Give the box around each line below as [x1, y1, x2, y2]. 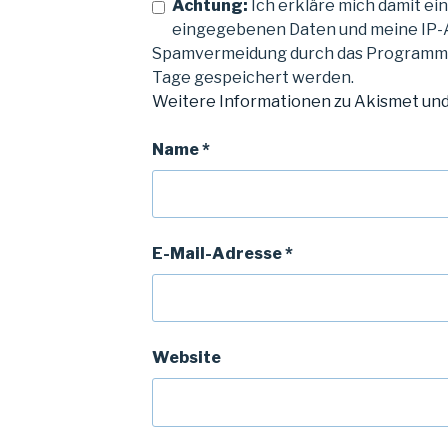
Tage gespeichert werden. [151, 67, 354, 87]
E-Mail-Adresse [151, 244, 285, 264]
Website [151, 348, 221, 368]
